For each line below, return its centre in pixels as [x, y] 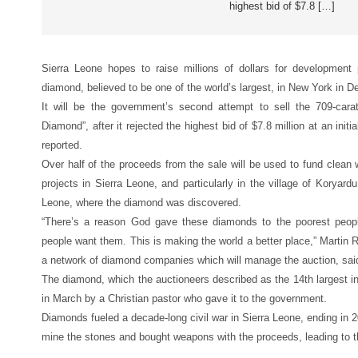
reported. [62, 145]
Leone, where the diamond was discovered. [141, 203]
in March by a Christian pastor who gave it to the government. [184, 298]
